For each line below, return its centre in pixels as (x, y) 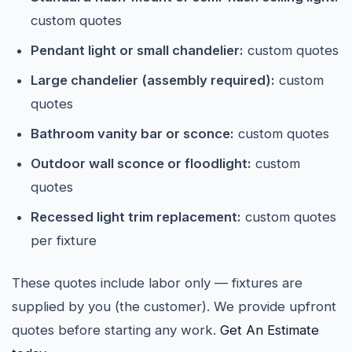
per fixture (64, 240)
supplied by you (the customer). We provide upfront (174, 306)
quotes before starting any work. (116, 330)
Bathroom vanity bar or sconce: (132, 134)
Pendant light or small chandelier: (137, 50)
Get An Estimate (269, 330)
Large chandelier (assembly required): (153, 80)
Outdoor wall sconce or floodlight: (141, 163)
